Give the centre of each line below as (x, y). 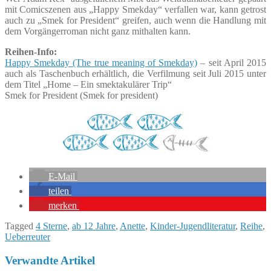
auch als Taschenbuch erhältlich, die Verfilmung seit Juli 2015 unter (135, 73)
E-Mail (62, 176)
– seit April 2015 (232, 62)
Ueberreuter (28, 237)
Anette (132, 226)
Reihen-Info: (31, 51)
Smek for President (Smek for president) (81, 95)
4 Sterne (51, 226)
